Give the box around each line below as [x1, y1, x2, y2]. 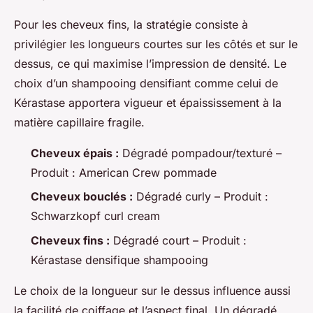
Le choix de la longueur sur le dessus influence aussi [14, 283, 291, 298]
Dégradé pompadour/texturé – [119, 145, 282, 160]
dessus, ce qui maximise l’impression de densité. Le [14, 56, 286, 71]
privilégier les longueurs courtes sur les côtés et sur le [14, 36, 298, 51]
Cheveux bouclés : [31, 189, 133, 204]
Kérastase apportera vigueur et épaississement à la [14, 95, 282, 110]
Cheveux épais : [31, 145, 119, 160]
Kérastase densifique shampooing [31, 252, 208, 267]
